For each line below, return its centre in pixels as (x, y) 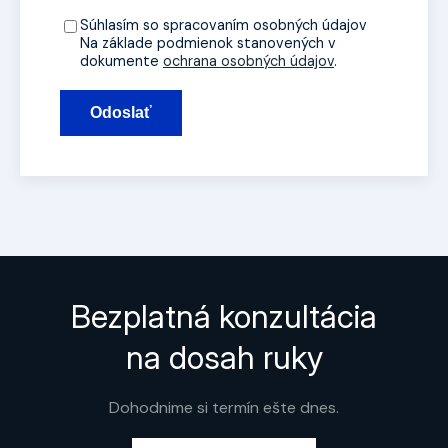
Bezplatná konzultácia (224, 317)
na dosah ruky (224, 358)
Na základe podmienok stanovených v (208, 43)
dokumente (121, 61)
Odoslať (121, 113)
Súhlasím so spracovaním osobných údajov (223, 25)
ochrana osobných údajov (248, 61)
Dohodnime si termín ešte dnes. (224, 408)
